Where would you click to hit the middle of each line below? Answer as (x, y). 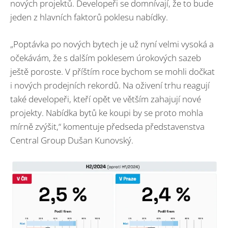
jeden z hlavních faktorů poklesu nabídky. (89, 17)
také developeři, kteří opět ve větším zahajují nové (106, 99)
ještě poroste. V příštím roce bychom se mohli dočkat (112, 71)
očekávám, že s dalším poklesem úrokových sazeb (106, 58)
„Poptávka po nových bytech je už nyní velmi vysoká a (112, 44)
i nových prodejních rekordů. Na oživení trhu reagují (110, 85)
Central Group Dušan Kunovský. (72, 140)
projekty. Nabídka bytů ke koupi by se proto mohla (107, 112)
